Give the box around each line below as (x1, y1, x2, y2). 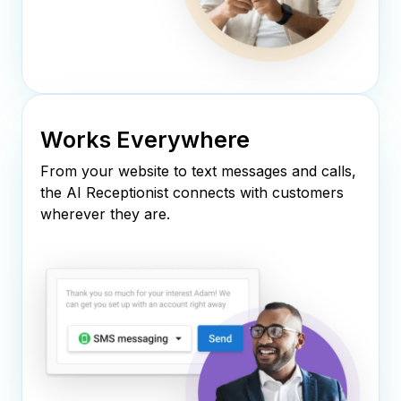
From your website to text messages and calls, (40, 161, 356, 180)
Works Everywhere (40, 125, 250, 153)
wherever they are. (40, 204, 170, 223)
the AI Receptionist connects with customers (40, 183, 344, 201)
